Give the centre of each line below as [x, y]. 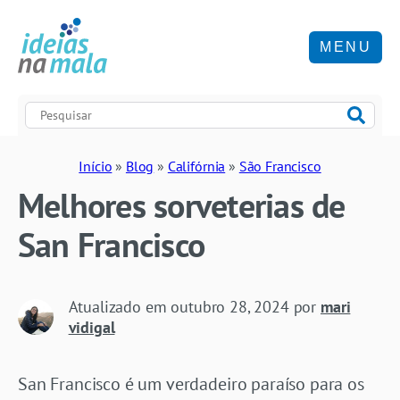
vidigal [92, 327]
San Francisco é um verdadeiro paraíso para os [191, 383]
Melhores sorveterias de [182, 204]
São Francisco [280, 166]
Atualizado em [120, 306]
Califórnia [196, 166]
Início [96, 166]
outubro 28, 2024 [230, 306]
